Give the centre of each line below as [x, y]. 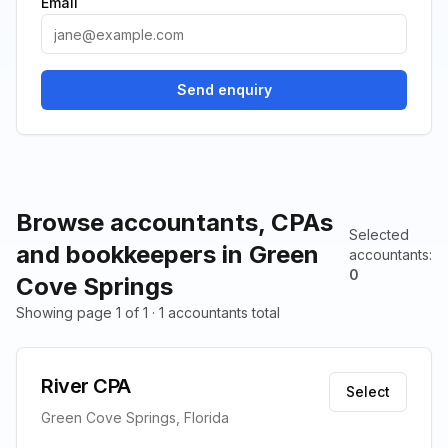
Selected [379, 234]
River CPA [86, 386]
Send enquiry [224, 89]
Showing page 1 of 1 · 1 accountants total [148, 312]
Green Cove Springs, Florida [135, 417]
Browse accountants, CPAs [174, 222]
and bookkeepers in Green [167, 254]
